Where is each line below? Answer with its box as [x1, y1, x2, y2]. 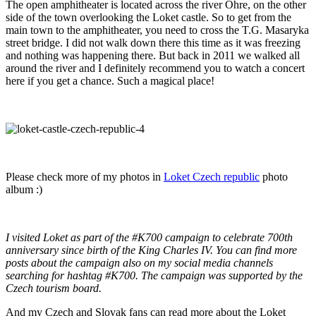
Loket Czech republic [164, 171, 260, 183]
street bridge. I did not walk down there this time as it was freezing [6, 37, 300, 49]
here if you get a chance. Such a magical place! [6, 75, 214, 87]
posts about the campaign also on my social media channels [6, 257, 273, 269]
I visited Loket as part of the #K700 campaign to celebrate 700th [6, 231, 293, 244]
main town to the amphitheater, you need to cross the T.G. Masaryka [6, 24, 309, 37]
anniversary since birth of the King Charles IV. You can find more [6, 244, 297, 257]
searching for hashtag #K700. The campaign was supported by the [6, 269, 303, 282]
